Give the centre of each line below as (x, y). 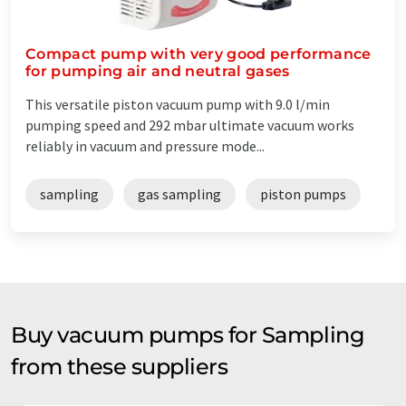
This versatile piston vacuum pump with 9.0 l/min (178, 104)
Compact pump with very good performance (198, 53)
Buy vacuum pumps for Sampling (188, 334)
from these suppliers (120, 366)
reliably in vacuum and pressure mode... (145, 145)
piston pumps (303, 193)
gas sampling (179, 193)
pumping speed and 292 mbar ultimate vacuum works (190, 125)
